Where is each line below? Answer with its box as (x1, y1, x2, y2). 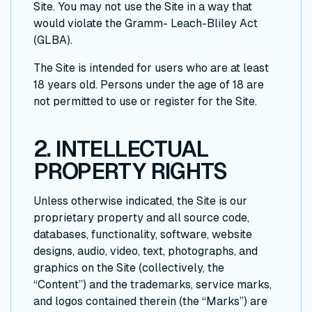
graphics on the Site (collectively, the (33, 260, 224, 274)
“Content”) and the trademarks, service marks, (33, 277, 272, 291)
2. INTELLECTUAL (33, 136, 208, 162)
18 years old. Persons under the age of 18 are (33, 78, 264, 92)
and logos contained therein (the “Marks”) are (33, 294, 267, 308)
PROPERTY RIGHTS (33, 159, 226, 185)
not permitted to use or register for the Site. (33, 95, 257, 109)
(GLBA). (33, 33, 72, 47)
